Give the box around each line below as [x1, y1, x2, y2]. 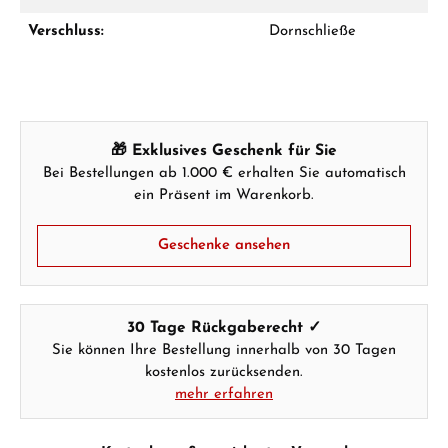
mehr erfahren [175, 387, 273, 403]
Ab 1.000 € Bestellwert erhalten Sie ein [114, 33, 374, 47]
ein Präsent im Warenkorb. [134, 188, 314, 204]
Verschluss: [28, 24, 104, 40]
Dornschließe [269, 24, 356, 40]
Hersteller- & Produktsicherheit [134, 248, 314, 262]
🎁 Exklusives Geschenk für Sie [111, 143, 337, 160]
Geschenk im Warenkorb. [114, 55, 276, 69]
